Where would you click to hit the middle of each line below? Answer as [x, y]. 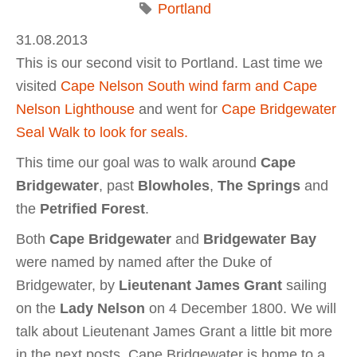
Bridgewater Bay [260, 239]
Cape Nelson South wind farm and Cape [189, 86]
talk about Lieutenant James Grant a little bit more [174, 331]
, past [118, 186]
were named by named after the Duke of [144, 262]
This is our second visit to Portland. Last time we [169, 63]
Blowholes [174, 186]
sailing [304, 285]
